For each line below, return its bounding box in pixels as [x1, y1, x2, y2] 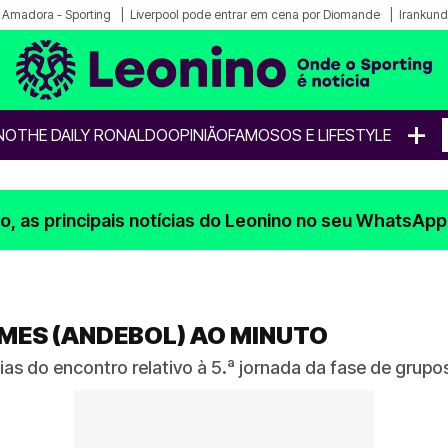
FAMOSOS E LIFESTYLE [228, 125, 391, 145]
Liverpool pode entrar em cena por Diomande [130, 7, 380, 22]
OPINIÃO [168, 125, 228, 145]
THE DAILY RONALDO [17, 125, 168, 145]
